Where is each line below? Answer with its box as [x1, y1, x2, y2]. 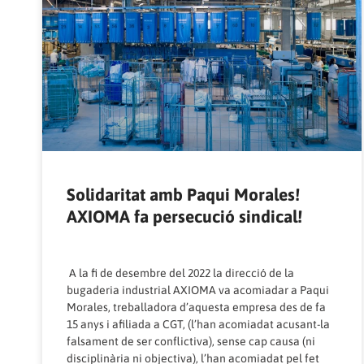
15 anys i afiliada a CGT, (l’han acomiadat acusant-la [67, 318, 330, 331]
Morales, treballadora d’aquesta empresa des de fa [67, 301, 326, 314]
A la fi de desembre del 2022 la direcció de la [67, 266, 294, 280]
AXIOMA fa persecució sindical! [67, 206, 302, 227]
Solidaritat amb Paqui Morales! [67, 184, 300, 205]
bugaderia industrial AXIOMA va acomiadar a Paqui [67, 284, 329, 297]
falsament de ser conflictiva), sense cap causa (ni [67, 335, 315, 349]
